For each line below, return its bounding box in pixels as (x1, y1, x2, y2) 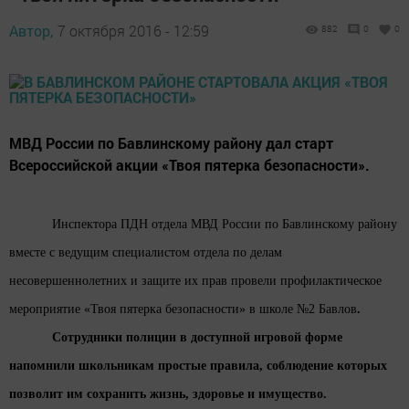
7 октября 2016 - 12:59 (58, 21, 209, 40)
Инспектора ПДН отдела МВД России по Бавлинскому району (52, 217, 398, 231)
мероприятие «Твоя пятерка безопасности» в (9, 302, 256, 316)
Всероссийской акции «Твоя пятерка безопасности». (9, 155, 370, 174)
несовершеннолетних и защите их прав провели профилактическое (9, 274, 382, 288)
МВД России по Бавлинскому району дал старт (9, 133, 333, 152)
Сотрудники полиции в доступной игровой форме (52, 330, 343, 344)
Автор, (9, 21, 53, 40)
